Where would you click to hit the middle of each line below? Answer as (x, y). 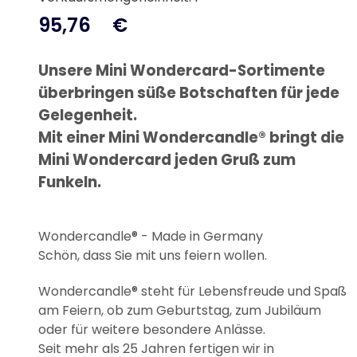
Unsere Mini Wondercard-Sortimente (182, 70)
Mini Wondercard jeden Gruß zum (167, 159)
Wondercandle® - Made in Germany (151, 236)
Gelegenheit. (88, 115)
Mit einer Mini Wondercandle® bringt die (191, 137)
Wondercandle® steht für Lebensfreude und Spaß (192, 291)
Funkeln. (70, 182)
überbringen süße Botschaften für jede (189, 92)
